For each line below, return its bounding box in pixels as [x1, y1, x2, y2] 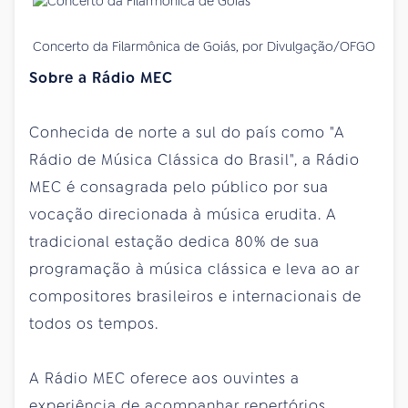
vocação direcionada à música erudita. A [29, 204, 337, 224]
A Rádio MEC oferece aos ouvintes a [29, 368, 300, 388]
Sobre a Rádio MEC [29, 67, 173, 87]
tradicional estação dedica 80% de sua [29, 231, 320, 251]
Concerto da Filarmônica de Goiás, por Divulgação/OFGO [33, 37, 375, 55]
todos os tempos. [29, 313, 158, 333]
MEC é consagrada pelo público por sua [29, 177, 329, 197]
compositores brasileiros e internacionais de [29, 286, 362, 306]
